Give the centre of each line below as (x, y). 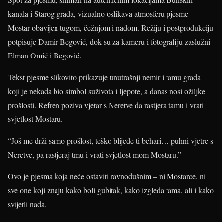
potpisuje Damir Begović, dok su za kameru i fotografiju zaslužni (109, 41)
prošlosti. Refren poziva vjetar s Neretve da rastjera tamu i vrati (106, 105)
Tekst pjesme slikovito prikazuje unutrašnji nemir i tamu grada (104, 77)
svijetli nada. (27, 204)
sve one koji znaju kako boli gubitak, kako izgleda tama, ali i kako (111, 190)
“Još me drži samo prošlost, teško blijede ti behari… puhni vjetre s (111, 140)
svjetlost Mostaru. (35, 119)
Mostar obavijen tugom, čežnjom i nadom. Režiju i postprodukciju (111, 28)
